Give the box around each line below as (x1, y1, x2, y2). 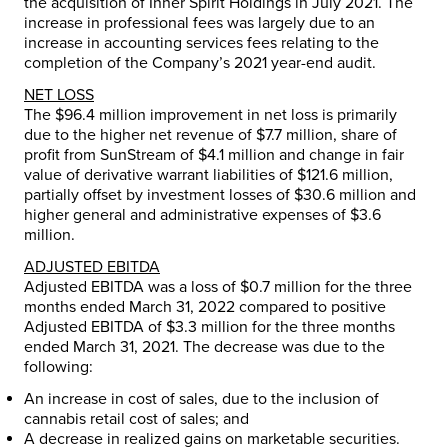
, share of (333, 125, 397, 146)
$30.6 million (294, 185, 386, 206)
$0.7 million (240, 277, 321, 298)
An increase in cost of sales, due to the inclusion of (24, 389, 379, 410)
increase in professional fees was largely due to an (24, 13, 375, 34)
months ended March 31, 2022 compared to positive (24, 297, 386, 318)
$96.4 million (55, 105, 146, 126)
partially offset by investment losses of (24, 185, 294, 206)
